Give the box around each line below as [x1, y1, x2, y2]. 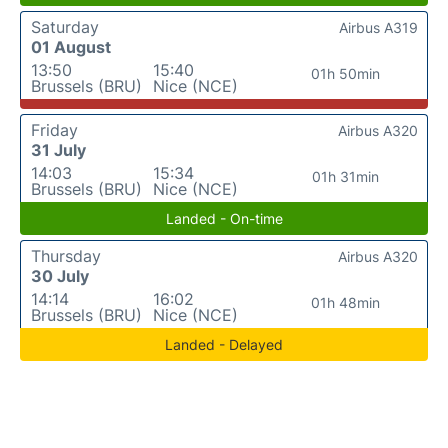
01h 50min [311, 64, 381, 82]
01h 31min [312, 167, 380, 185]
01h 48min [311, 293, 381, 311]
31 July [31, 139, 86, 160]
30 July [31, 265, 89, 286]
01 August [31, 36, 111, 57]
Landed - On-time [165, 209, 283, 227]
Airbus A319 [339, 18, 418, 36]
